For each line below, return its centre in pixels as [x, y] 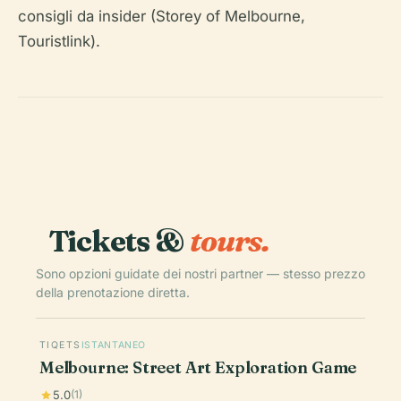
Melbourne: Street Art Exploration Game [198, 368]
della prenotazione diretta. [113, 293]
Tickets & [119, 241]
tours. [230, 241]
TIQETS [60, 346]
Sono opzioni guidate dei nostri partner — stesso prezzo [200, 274]
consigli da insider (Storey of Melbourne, [162, 17]
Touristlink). [59, 42]
